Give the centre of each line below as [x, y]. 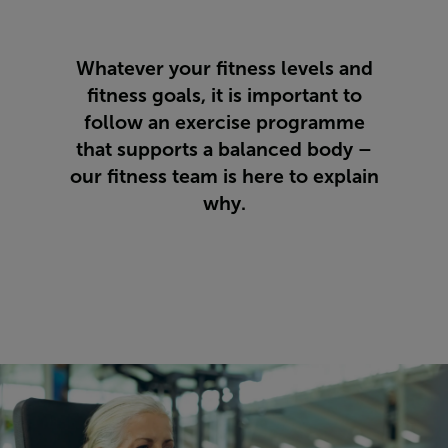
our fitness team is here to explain [224, 176]
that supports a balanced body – [224, 149]
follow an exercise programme [224, 122]
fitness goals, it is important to [224, 95]
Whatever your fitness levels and [224, 68]
